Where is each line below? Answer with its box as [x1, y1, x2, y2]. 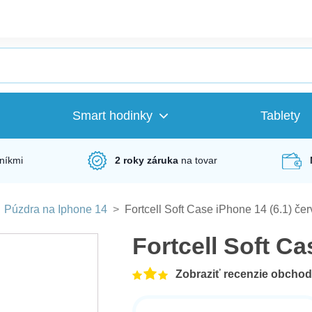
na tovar [181, 155, 218, 166]
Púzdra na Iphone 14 [4, 203, 107, 216]
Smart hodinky [72, 108, 153, 123]
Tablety [260, 108, 301, 123]
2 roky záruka [115, 155, 179, 166]
